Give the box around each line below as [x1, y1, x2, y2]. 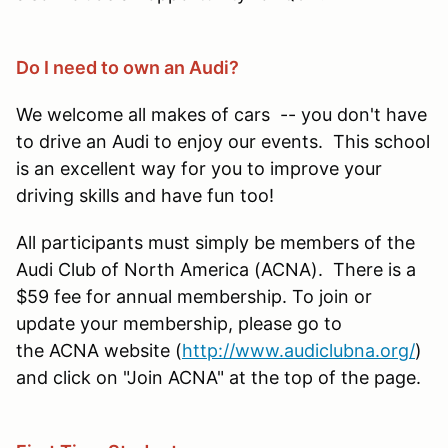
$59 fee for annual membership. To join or [16, 285, 372, 307]
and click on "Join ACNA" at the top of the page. [16, 366, 421, 388]
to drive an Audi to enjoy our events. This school [16, 130, 430, 152]
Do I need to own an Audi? [16, 56, 239, 78]
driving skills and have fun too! [16, 184, 284, 206]
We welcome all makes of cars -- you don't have [16, 103, 427, 125]
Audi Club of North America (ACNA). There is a [16, 258, 416, 280]
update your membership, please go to [16, 312, 342, 334]
